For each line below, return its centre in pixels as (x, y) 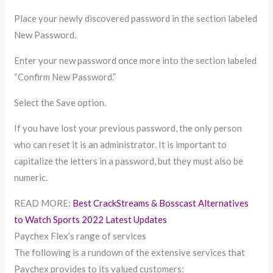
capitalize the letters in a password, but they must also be (129, 161)
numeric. (31, 177)
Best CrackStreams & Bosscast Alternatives (161, 203)
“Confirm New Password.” (65, 76)
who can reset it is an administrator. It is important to (121, 144)
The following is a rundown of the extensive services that (130, 252)
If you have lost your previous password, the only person (128, 128)
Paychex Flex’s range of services (80, 236)
